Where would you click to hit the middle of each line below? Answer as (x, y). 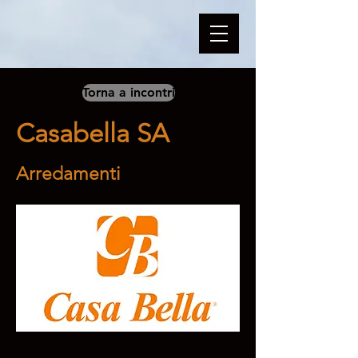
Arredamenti (68, 174)
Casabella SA (93, 133)
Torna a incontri (129, 92)
